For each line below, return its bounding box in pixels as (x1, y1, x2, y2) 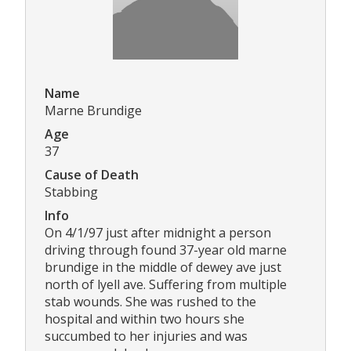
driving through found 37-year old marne (45, 241, 287, 259)
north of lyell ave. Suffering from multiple (45, 275, 287, 293)
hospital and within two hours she (45, 309, 244, 327)
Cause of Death (45, 165, 139, 183)
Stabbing (45, 183, 98, 201)
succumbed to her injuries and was (45, 327, 248, 345)
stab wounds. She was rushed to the (45, 292, 256, 310)
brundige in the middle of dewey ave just (45, 258, 281, 276)
